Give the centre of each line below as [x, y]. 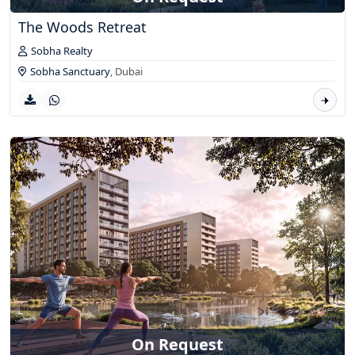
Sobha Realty [62, 51]
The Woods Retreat [82, 27]
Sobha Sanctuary [70, 72]
